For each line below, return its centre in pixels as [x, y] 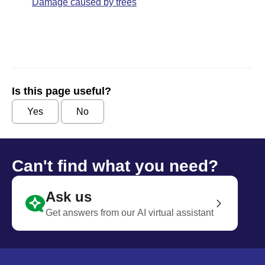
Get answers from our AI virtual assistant [130, 213]
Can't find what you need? [115, 166]
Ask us [69, 197]
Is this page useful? [62, 91]
